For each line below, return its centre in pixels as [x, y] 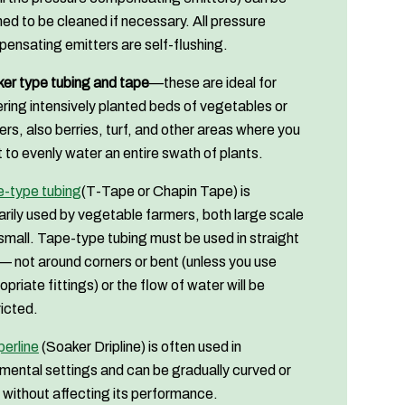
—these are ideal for [213, 83]
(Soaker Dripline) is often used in [140, 347]
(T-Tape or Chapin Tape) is [166, 192]
